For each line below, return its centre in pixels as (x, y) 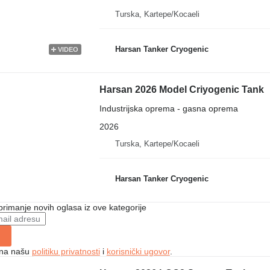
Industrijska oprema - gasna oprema (168, 108)
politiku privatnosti (66, 251)
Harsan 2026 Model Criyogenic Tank (181, 89)
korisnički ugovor (138, 251)
